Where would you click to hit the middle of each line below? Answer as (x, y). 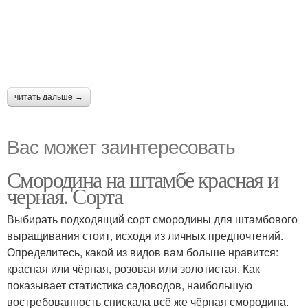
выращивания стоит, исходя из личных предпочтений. (145, 235)
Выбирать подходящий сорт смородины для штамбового (152, 219)
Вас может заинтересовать (121, 145)
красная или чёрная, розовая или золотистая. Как (133, 268)
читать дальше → (49, 97)
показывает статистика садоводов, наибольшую (130, 285)
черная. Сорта (65, 195)
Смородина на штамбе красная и (143, 179)
